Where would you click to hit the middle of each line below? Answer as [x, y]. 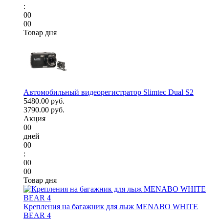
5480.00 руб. [44, 101]
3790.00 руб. [44, 110]
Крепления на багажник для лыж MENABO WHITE [111, 207]
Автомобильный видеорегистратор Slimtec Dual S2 [109, 92]
